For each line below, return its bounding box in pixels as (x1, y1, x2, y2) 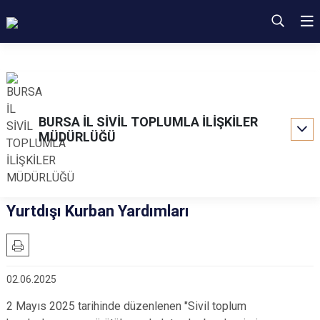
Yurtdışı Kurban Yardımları (6, 202, 189, 220)
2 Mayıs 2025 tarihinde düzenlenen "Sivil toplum (6, 299, 246, 313)
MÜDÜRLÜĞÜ (39, 129, 116, 144)
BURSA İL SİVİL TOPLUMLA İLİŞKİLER (39, 114, 258, 129)
